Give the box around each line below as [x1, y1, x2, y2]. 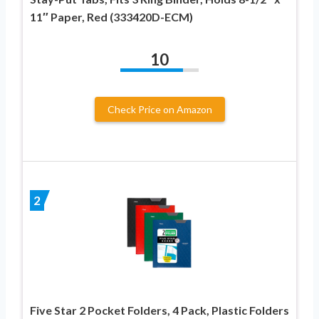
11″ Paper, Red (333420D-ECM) [30, 9, 193, 23]
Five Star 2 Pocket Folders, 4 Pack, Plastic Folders [30, 303, 289, 317]
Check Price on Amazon [107, 103, 212, 115]
